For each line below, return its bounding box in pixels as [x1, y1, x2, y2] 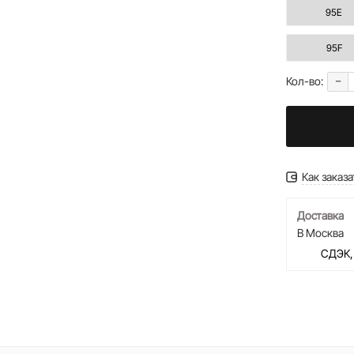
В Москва [297, 226, 345, 239]
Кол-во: [286, 74, 324, 88]
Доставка [297, 209, 345, 222]
